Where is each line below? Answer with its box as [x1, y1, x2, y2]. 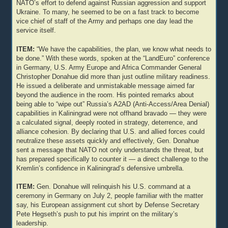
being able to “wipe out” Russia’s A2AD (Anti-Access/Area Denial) [16, 100, 210, 108]
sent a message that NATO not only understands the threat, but [16, 146, 204, 154]
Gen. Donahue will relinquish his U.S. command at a [37, 183, 191, 191]
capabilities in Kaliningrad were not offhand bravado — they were [16, 109, 207, 117]
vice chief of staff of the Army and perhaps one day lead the [16, 17, 193, 25]
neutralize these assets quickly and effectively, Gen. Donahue [16, 137, 199, 145]
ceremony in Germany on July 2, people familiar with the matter [16, 192, 204, 200]
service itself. [16, 26, 56, 34]
